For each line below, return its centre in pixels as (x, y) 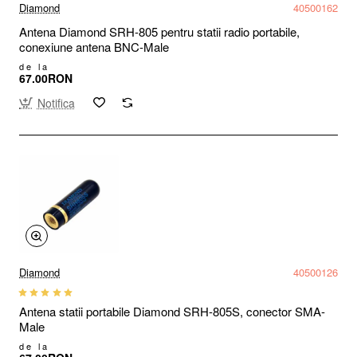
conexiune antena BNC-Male (94, 46)
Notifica (56, 102)
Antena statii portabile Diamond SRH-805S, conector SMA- (172, 312)
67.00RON (46, 78)
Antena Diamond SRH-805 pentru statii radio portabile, (159, 31)
